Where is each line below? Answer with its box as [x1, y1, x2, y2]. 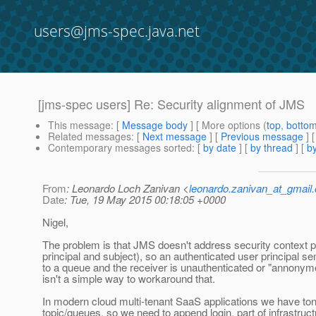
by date [203, 140, 236, 155]
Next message [142, 129, 207, 144]
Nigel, [42, 214, 68, 230]
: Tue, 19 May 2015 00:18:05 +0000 [64, 192, 226, 207]
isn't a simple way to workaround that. [42, 271, 215, 286]
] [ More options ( [188, 118, 267, 133]
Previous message [221, 129, 303, 144]
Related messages [48, 129, 131, 144]
